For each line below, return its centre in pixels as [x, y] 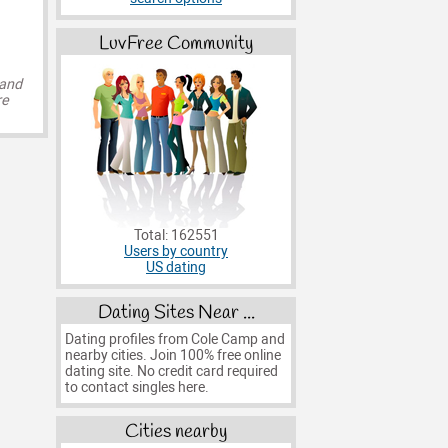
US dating [176, 268]
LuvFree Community [176, 44]
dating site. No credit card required [171, 371]
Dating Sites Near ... [176, 312]
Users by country [176, 252]
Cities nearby [176, 432]
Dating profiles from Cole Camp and [174, 339]
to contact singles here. [136, 387]
